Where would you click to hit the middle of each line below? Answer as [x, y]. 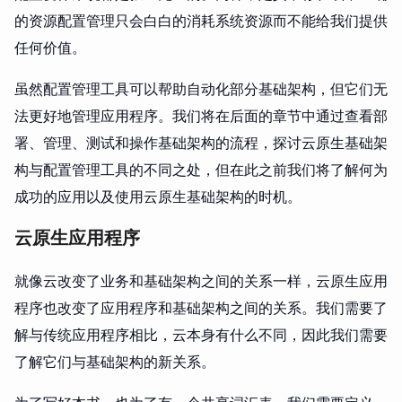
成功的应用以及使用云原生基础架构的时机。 [158, 196]
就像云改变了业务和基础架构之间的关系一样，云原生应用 [201, 280]
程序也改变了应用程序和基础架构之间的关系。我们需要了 [201, 307]
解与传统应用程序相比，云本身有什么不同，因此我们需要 [201, 334]
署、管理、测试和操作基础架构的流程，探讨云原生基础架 [201, 142]
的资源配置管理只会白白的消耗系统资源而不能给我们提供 [201, 20]
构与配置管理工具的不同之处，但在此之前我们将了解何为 [201, 169]
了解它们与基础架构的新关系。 [115, 361]
